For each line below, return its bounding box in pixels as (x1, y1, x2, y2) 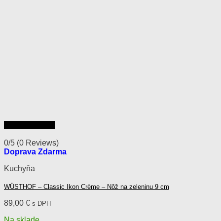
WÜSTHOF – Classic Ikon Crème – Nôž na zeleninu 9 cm (4, 183, 169, 190)
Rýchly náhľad (4, 120, 55, 129)
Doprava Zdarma (4, 147, 67, 156)
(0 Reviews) (17, 138, 59, 147)
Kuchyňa (4, 164, 35, 173)
